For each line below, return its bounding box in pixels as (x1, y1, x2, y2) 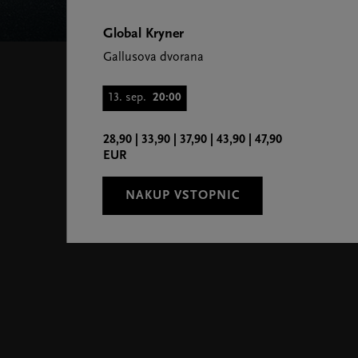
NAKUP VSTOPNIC (125, 189, 241, 202)
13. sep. (108, 92, 146, 104)
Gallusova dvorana (102, 51, 204, 64)
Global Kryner (102, 26, 184, 42)
